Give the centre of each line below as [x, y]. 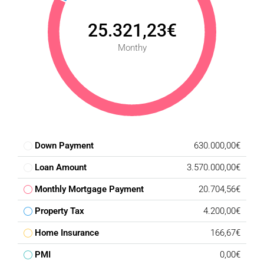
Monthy [132, 48]
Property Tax [60, 211]
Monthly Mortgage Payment [89, 189]
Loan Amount [61, 167]
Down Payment [64, 146]
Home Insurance [67, 233]
